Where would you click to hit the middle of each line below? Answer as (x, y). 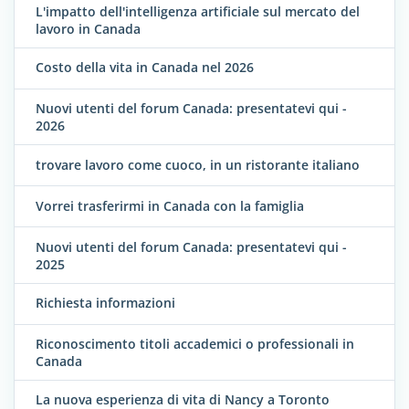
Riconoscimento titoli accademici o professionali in (195, 343)
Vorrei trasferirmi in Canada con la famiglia (170, 205)
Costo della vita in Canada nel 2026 (145, 68)
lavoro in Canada (88, 28)
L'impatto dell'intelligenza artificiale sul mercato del (198, 11)
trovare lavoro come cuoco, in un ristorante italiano (198, 164)
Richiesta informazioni (105, 302)
